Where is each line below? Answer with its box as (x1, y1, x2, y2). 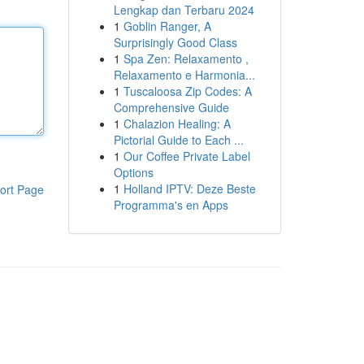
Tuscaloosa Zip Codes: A (123, 83, 252, 99)
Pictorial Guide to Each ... (113, 132, 244, 148)
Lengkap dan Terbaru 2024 (113, 2, 254, 18)
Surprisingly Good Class (113, 34, 237, 50)
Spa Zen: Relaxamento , (123, 50, 249, 67)
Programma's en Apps (113, 197, 228, 213)
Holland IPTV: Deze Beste (123, 180, 256, 197)
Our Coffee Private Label (123, 148, 250, 164)
